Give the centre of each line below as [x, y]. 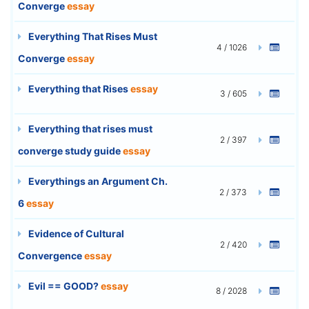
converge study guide [70, 150]
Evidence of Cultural [75, 233]
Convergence [51, 255]
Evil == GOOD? [63, 286]
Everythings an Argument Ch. [97, 181]
